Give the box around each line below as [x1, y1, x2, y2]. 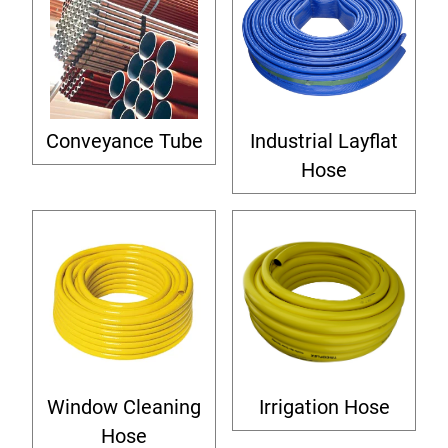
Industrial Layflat [250, 130, 398, 153]
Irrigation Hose [258, 396, 390, 419]
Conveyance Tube [45, 130, 203, 153]
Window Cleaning [47, 396, 201, 419]
